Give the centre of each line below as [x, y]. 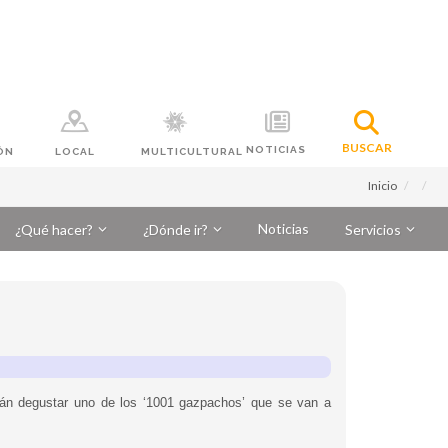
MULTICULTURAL [192, 151]
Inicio [382, 185]
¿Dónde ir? [175, 229]
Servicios [373, 229]
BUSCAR [366, 147]
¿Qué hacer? [54, 229]
